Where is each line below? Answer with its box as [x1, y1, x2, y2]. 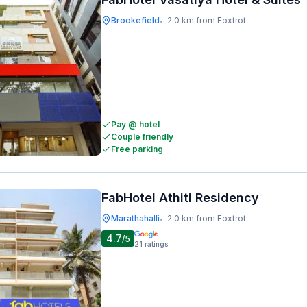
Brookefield [111, 15, 160, 25]
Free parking [111, 144, 163, 154]
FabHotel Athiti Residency [101, 191, 259, 205]
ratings [145, 240, 168, 248]
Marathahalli [111, 213, 160, 223]
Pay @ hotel [111, 119, 160, 130]
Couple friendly [111, 132, 173, 142]
